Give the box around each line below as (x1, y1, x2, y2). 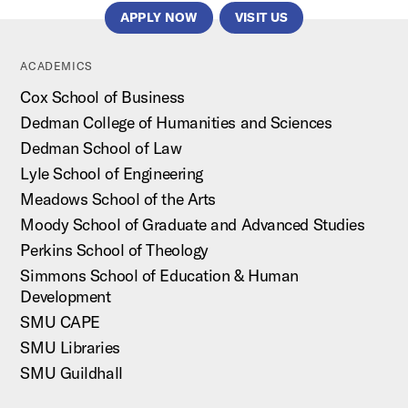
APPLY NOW (119, 9, 198, 26)
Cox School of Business (20, 87, 185, 108)
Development (20, 286, 111, 308)
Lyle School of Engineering (20, 163, 203, 185)
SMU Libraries (20, 337, 120, 359)
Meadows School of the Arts (20, 189, 216, 210)
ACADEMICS (20, 59, 93, 74)
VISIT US (234, 9, 289, 26)
